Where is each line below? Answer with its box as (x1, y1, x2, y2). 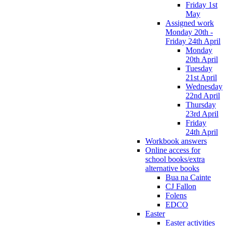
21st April (186, 73, 217, 82)
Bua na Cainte (165, 173, 211, 182)
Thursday (186, 100, 216, 109)
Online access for (145, 145, 200, 154)
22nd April (186, 91, 220, 100)
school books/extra (145, 154, 205, 163)
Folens (165, 191, 187, 200)
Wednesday (186, 82, 222, 91)
